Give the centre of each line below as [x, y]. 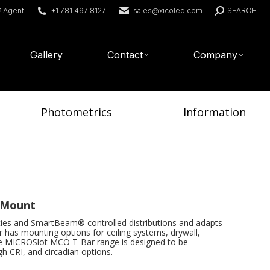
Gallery [47, 55]
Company [216, 55]
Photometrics [77, 112]
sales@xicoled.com [168, 11]
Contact [125, 55]
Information [214, 112]
